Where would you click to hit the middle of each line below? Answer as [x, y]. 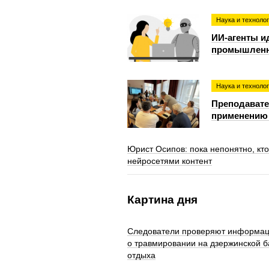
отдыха [141, 255]
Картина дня [162, 200]
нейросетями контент [170, 161]
